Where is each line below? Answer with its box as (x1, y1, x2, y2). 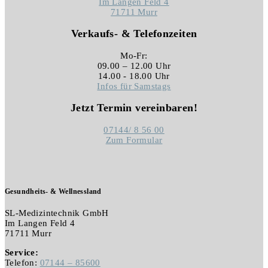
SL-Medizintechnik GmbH (5, 208, 109, 218)
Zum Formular (105, 135, 163, 145)
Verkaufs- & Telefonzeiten (71, 28, 197, 40)
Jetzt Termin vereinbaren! (71, 102, 197, 114)
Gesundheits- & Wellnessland (5, 187, 102, 196)
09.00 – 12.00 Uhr (97, 60, 171, 71)
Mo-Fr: (120, 50, 148, 60)
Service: (5, 248, 39, 258)
